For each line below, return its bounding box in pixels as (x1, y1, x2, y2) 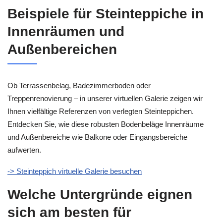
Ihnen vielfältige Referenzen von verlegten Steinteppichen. (7, 107, 194, 116)
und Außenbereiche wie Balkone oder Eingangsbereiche (7, 133, 187, 142)
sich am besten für (7, 205, 131, 221)
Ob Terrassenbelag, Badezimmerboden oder (7, 81, 151, 90)
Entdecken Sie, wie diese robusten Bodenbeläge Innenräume (7, 120, 204, 129)
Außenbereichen (7, 42, 117, 57)
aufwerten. (7, 146, 41, 155)
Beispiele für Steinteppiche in (7, 6, 204, 22)
